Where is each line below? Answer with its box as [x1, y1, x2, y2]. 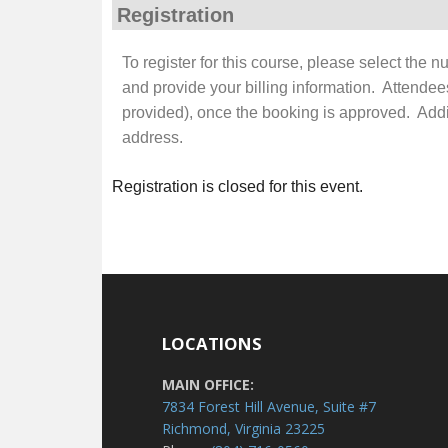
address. [122, 129, 183, 147]
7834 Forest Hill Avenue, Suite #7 [162, 397, 377, 417]
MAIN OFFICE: [162, 375, 255, 395]
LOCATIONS [162, 332, 263, 356]
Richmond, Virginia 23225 [162, 419, 326, 439]
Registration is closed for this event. [112, 178, 363, 196]
